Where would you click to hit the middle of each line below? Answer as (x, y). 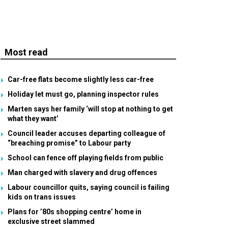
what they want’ (33, 119)
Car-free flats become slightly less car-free (81, 79)
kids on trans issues (42, 197)
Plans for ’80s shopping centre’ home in (75, 212)
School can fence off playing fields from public (85, 158)
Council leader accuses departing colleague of (87, 133)
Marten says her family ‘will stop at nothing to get (90, 109)
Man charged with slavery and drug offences (82, 173)
